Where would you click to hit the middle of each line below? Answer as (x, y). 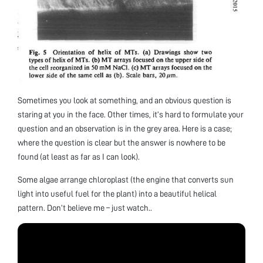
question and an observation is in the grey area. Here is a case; (125, 128)
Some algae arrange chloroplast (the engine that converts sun (126, 179)
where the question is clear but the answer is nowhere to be (122, 142)
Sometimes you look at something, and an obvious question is (124, 100)
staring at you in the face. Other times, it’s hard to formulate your (131, 114)
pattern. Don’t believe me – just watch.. (85, 208)
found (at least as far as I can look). (79, 156)
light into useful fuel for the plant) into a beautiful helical (117, 193)
